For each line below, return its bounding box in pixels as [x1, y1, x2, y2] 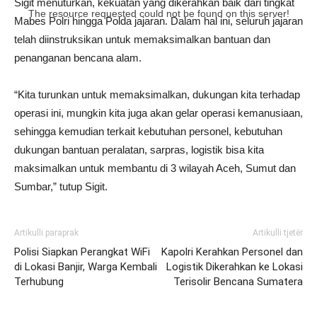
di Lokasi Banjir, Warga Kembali [14, 260, 157, 273]
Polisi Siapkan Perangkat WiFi [14, 246, 150, 258]
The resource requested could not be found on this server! [28, 7, 289, 19]
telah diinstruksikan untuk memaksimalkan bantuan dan [14, 33, 270, 45]
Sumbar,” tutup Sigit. [14, 180, 108, 192]
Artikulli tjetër [253, 228, 303, 238]
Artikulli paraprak [14, 228, 79, 238]
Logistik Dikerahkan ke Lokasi [166, 260, 303, 273]
